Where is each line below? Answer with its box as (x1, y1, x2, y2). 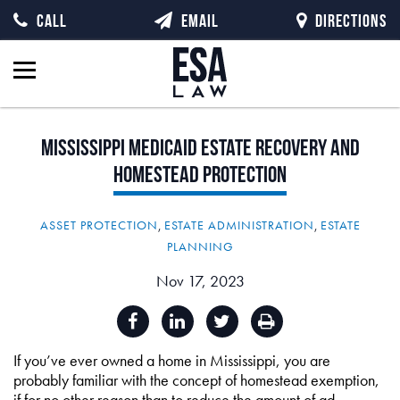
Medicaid (128, 135, 197, 160)
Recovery (254, 135, 327, 160)
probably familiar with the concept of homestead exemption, (13, 370, 379, 390)
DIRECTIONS (315, 10, 387, 30)
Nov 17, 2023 (155, 271, 245, 291)
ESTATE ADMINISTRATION (163, 217, 314, 233)
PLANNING (166, 238, 234, 254)
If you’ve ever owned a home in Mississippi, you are (13, 350, 330, 371)
